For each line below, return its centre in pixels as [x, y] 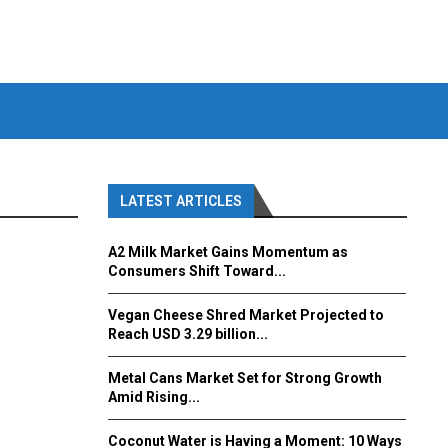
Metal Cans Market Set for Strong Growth [244, 378]
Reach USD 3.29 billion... [187, 334]
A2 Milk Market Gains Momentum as [227, 252]
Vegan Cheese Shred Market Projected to [245, 315]
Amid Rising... [153, 397]
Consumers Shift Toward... [196, 271]
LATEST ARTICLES [180, 201]
